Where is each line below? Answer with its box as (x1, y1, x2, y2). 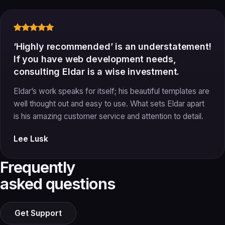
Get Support (15, 208, 62, 218)
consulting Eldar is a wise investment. (14, 66, 180, 77)
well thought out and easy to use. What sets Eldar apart (14, 98, 204, 108)
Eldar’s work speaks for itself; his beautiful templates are (14, 86, 209, 96)
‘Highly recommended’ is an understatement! (14, 41, 211, 52)
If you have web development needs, (14, 53, 176, 64)
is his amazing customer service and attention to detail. (14, 111, 203, 121)
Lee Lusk (14, 134, 48, 144)
